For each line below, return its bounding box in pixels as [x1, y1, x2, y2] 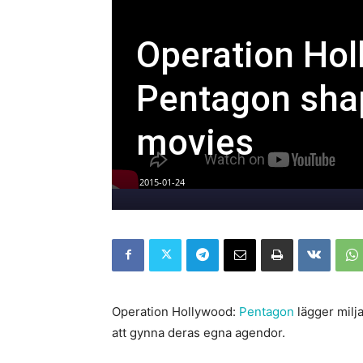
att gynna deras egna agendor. [112, 324, 285, 340]
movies [136, 121, 254, 164]
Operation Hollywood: [112, 303, 239, 319]
